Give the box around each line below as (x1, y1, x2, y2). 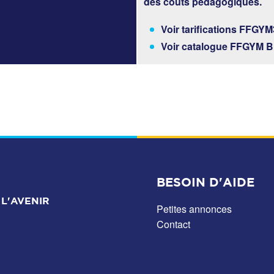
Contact (157, 217, 190, 231)
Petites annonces (157, 201, 232, 216)
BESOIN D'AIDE (157, 174, 254, 189)
